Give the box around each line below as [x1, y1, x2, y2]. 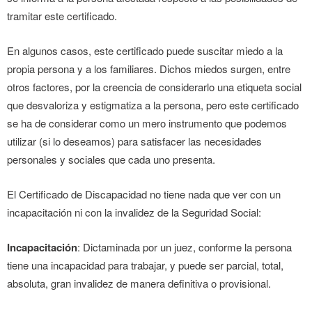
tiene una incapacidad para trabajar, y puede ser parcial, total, [7, 257, 283, 272]
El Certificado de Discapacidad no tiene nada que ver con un [7, 186, 281, 201]
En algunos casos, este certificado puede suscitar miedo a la [7, 42, 283, 58]
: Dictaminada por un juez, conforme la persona [77, 239, 292, 254]
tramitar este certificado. [7, 8, 117, 23]
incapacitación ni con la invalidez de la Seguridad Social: [7, 204, 261, 219]
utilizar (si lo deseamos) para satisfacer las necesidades [7, 133, 262, 148]
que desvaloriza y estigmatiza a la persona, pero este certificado [7, 97, 299, 112]
